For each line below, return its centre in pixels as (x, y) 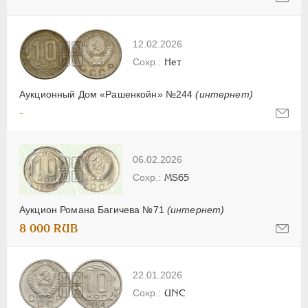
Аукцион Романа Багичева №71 (93, 210)
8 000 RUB (49, 229)
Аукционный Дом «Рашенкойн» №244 (108, 95)
